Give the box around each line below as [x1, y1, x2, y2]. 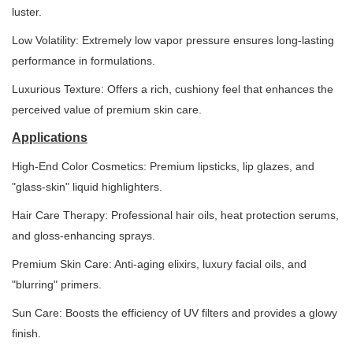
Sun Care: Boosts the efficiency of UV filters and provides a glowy [12, 307, 337, 319]
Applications [12, 131, 87, 144]
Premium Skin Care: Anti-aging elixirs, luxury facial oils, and [12, 258, 307, 270]
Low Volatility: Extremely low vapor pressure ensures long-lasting [12, 34, 334, 46]
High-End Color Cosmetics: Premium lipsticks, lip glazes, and [12, 160, 314, 173]
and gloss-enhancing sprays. [12, 229, 155, 242]
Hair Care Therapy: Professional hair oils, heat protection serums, [12, 209, 339, 221]
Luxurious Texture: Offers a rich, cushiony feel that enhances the [12, 83, 333, 95]
